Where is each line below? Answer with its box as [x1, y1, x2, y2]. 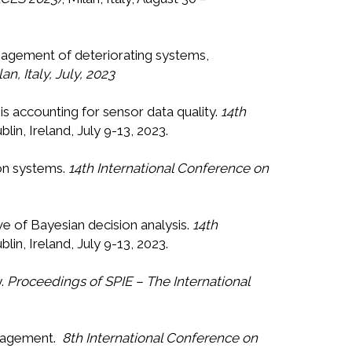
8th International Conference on [62, 330, 258, 346]
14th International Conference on [68, 160, 269, 177]
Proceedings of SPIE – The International [7, 273, 250, 290]
